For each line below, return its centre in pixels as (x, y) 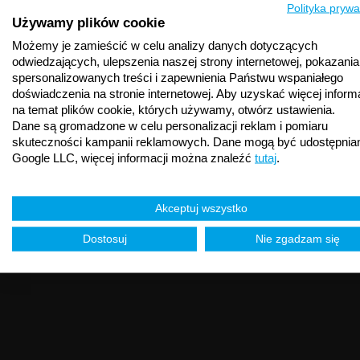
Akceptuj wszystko (201, 208)
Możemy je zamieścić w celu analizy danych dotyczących (165, 45)
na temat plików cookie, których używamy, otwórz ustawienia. (174, 109)
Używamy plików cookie (88, 22)
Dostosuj (104, 238)
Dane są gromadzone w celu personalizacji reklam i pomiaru (170, 125)
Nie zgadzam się (297, 238)
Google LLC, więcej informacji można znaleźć (133, 157)
